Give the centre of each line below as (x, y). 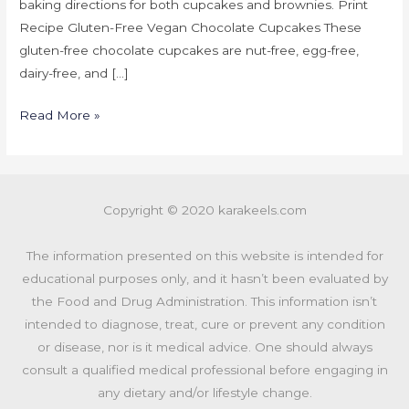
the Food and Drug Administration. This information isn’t (204, 302)
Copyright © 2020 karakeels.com (204, 210)
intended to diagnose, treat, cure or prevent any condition (204, 325)
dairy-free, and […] (74, 73)
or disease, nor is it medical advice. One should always (204, 347)
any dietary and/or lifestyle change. (204, 393)
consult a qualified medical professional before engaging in (204, 370)
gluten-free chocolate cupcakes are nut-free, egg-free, (189, 51)
